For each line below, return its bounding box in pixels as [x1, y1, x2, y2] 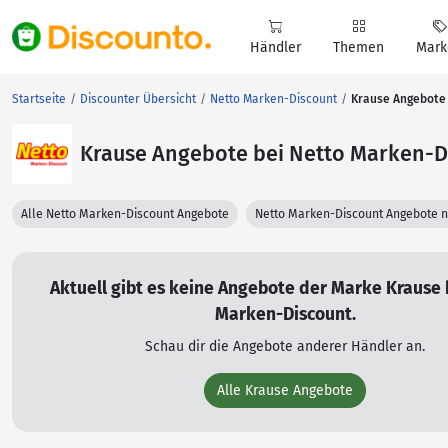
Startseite [12, 92, 66, 106]
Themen [333, 39, 384, 56]
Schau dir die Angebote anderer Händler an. [145, 338, 425, 355]
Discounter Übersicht [80, 92, 196, 106]
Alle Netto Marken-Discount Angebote [21, 207, 229, 221]
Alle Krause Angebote [217, 382, 353, 399]
